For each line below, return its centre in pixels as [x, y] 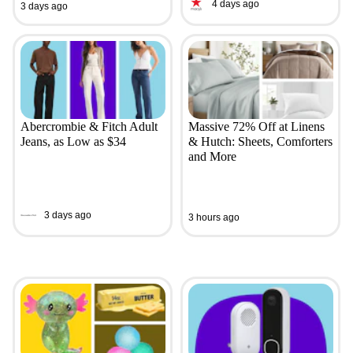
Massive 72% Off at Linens [256, 127]
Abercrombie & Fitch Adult [89, 127]
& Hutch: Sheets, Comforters [260, 142]
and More [212, 157]
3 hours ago [214, 217]
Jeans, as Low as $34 [73, 142]
